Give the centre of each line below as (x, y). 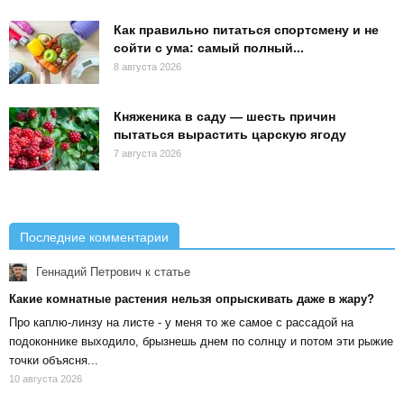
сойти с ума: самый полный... (209, 47)
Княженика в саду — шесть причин (225, 116)
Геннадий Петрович (87, 271)
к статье (166, 271)
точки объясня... (54, 361)
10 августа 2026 (46, 379)
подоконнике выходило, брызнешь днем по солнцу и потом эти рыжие (201, 342)
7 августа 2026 (147, 153)
